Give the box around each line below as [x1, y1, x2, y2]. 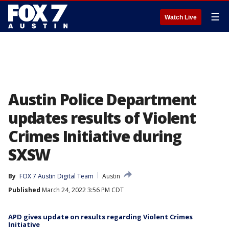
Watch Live [165, 14, 197, 21]
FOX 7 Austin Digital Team [19, 172, 94, 180]
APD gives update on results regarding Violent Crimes [8, 212, 193, 221]
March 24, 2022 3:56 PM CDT [40, 186, 124, 194]
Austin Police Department [8, 89, 197, 110]
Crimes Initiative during [8, 126, 182, 147]
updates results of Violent [8, 107, 196, 128]
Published [8, 186, 40, 194]
